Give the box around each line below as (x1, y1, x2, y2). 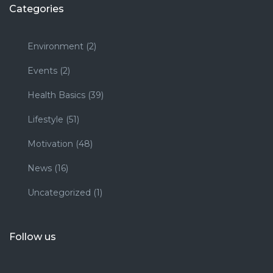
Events (27, 65, 57, 76)
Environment (27, 40, 83, 52)
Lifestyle (27, 113, 63, 125)
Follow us (9, 230, 56, 243)
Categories (9, 2, 64, 15)
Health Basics (27, 89, 85, 101)
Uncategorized (27, 186, 91, 198)
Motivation (27, 138, 73, 149)
